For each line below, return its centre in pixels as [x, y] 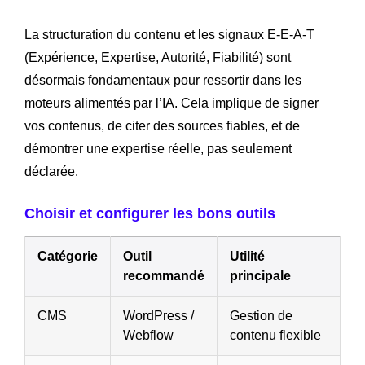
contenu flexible [275, 336]
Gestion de [261, 316]
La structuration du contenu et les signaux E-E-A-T [169, 35]
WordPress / [158, 316]
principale [260, 276]
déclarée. [51, 172]
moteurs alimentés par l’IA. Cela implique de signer [172, 103]
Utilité [247, 257]
